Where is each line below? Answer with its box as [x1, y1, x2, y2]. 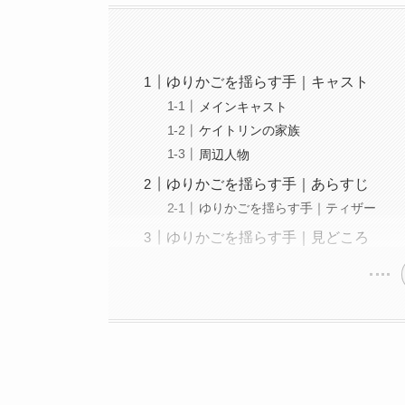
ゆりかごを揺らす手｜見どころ [166, 230, 370, 246]
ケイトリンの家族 [199, 123, 301, 138]
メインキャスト [199, 99, 288, 114]
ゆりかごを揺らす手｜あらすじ [166, 175, 370, 192]
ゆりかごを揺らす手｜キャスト [166, 74, 370, 90]
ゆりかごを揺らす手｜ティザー [199, 201, 377, 216]
